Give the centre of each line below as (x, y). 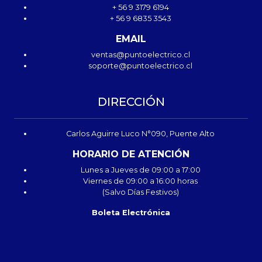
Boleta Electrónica (131, 213)
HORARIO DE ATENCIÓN (131, 154)
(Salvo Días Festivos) (140, 192)
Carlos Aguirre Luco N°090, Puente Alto (140, 134)
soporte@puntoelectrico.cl (140, 66)
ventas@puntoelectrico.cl (140, 55)
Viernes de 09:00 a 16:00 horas (140, 181)
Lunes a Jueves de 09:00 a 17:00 (140, 170)
